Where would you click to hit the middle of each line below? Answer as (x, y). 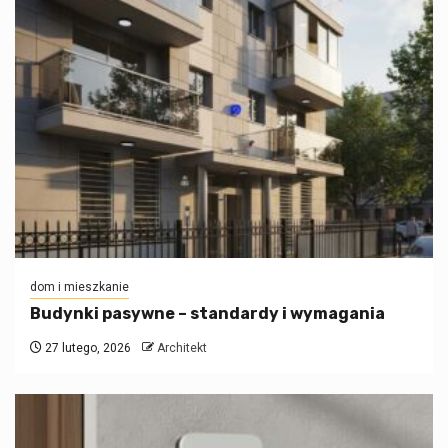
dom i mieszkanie (79, 286)
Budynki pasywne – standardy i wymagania (207, 313)
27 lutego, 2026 (86, 347)
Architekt (182, 347)
